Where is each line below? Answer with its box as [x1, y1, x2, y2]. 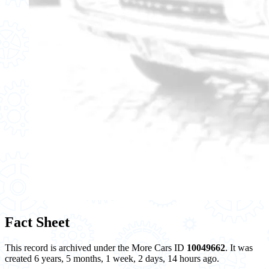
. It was [225, 242, 253, 253]
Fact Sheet [5, 214, 70, 230]
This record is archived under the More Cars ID [5, 242, 187, 253]
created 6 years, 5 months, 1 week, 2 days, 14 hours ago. [5, 253, 219, 264]
